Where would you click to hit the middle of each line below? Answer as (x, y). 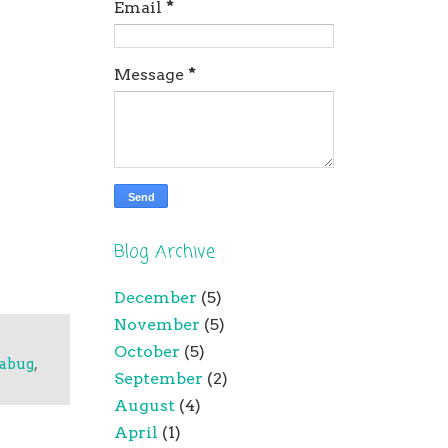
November (157, 324)
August (144, 405)
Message (151, 74)
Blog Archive (164, 252)
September (158, 378)
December (155, 297)
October (147, 351)
